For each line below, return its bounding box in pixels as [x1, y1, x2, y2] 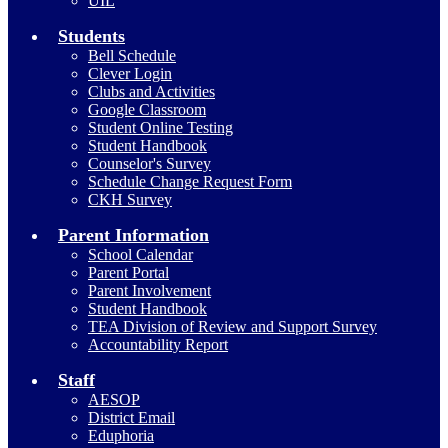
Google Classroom [88, 101, 206, 118]
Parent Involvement [88, 282, 211, 299]
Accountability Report [88, 336, 228, 353]
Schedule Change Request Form [88, 173, 292, 190]
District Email [88, 409, 175, 426]
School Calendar [88, 246, 193, 263]
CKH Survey [88, 191, 172, 208]
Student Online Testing [88, 119, 233, 136]
